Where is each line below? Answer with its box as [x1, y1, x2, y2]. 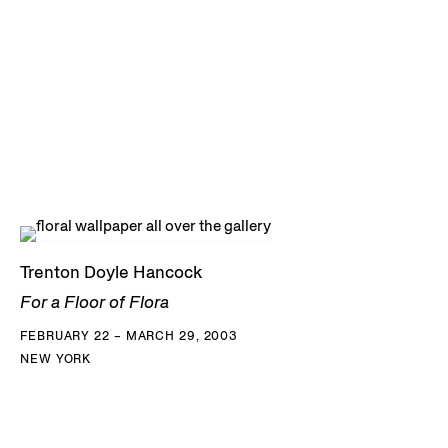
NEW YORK [20, 350, 92, 366]
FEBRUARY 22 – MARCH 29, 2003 [20, 327, 239, 343]
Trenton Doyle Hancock [20, 260, 202, 283]
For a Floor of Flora [20, 290, 169, 313]
